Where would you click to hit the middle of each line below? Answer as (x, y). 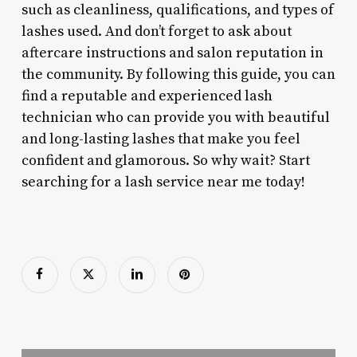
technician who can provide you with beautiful (175, 117)
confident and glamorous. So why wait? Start (165, 160)
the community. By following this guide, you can (178, 74)
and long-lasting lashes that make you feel (161, 139)
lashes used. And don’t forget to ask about (156, 31)
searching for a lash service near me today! (163, 182)
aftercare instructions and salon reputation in (172, 53)
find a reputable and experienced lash (147, 96)
